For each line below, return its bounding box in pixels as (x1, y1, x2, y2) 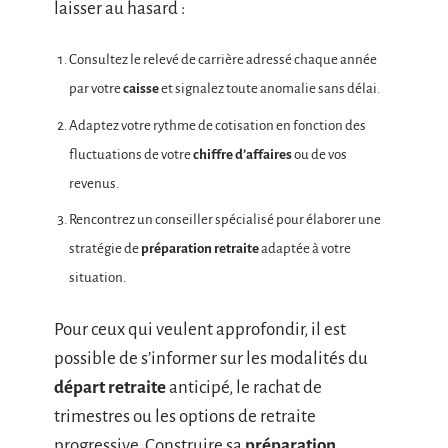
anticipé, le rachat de (166, 377, 322, 397)
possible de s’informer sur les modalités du (54, 348, 368, 368)
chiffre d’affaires (193, 146, 292, 162)
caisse (123, 81, 159, 97)
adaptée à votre (259, 241, 351, 257)
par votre (69, 81, 123, 97)
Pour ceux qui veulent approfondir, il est (54, 319, 346, 339)
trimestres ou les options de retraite (54, 406, 316, 426)
